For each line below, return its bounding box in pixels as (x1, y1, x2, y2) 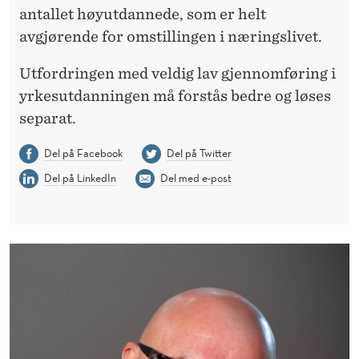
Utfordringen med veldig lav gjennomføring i (19, 64, 336, 82)
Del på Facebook (43, 145, 123, 160)
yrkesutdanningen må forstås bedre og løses (19, 87, 331, 104)
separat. (19, 109, 76, 127)
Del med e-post (159, 170, 232, 185)
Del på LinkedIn (43, 170, 116, 185)
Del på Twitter (166, 145, 232, 160)
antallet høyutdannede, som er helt (19, 5, 266, 22)
